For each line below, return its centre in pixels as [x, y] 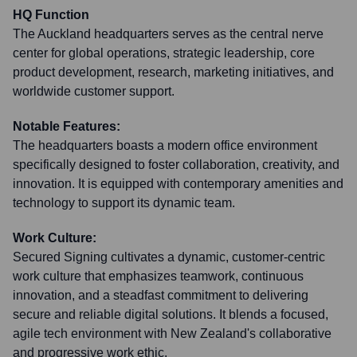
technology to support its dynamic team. [124, 203]
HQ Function [51, 15]
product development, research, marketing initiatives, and [173, 72]
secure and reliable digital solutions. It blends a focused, [171, 314]
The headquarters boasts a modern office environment [165, 145]
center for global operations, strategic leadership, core [164, 53]
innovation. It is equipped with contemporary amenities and [178, 184]
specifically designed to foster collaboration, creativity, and [176, 165]
